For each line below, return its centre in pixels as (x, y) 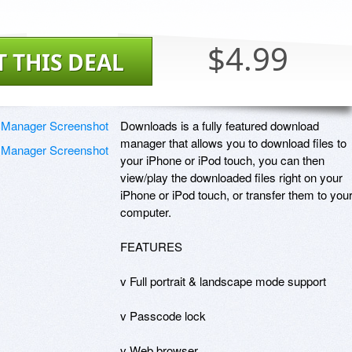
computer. (146, 211)
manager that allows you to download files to (233, 142)
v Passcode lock (163, 315)
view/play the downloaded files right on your (231, 177)
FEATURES (151, 246)
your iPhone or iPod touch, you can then (222, 159)
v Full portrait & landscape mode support (223, 280)
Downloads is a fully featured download (220, 125)
